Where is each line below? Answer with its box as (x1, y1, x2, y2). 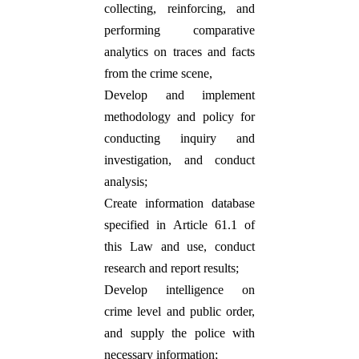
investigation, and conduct (104, 153, 255, 167)
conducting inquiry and (104, 131, 255, 145)
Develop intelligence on (104, 283, 255, 296)
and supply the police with (104, 326, 255, 340)
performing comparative (104, 23, 255, 37)
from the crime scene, (104, 67, 212, 80)
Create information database (104, 196, 255, 210)
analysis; (104, 175, 147, 188)
